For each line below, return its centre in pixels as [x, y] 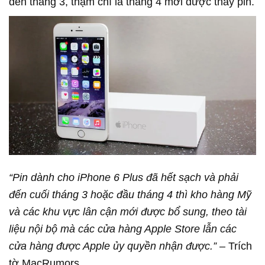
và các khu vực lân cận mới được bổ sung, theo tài [128, 211]
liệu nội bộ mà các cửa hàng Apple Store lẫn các [123, 229]
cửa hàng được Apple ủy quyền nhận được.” [113, 246]
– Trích [234, 246]
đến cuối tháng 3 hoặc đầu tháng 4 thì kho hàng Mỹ [130, 194]
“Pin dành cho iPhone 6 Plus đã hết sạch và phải [124, 177]
